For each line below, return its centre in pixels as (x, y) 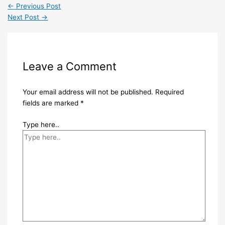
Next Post (25, 17)
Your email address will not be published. (88, 92)
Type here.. (41, 124)
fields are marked (51, 103)
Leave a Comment (69, 67)
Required (169, 92)
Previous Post (38, 6)
